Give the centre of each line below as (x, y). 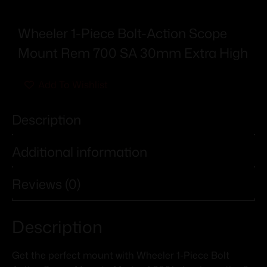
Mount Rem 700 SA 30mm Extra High (133, 52)
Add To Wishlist (73, 84)
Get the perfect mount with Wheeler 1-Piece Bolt (121, 255)
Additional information (80, 152)
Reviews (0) (46, 184)
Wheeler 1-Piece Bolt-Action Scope (122, 33)
